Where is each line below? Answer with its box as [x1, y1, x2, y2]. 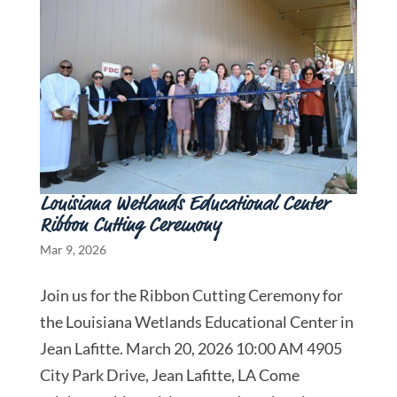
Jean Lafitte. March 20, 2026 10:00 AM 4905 [39, 339, 342, 359]
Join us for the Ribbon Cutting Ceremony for [39, 285, 343, 306]
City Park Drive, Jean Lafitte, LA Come [39, 365, 300, 385]
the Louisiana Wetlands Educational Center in [39, 312, 354, 332]
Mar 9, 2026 [39, 242, 106, 258]
